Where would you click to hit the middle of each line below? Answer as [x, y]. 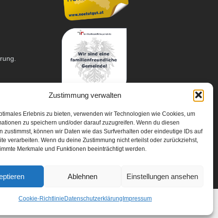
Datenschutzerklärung [93, 199]
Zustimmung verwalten [85, 95]
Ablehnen [83, 176]
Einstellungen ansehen [162, 176]
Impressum [137, 199]
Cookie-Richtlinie [41, 199]
